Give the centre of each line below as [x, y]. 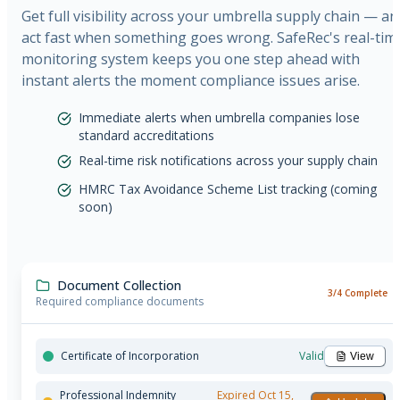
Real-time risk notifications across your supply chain [228, 161]
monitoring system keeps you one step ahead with [191, 59]
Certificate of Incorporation [130, 356]
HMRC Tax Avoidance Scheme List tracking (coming [228, 189]
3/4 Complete [358, 293]
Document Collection [119, 286]
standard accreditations [146, 136]
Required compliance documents [120, 302]
